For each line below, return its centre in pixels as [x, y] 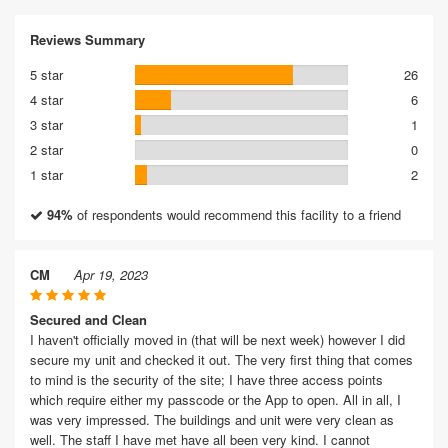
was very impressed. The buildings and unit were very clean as [212, 419]
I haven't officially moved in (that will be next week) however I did [217, 339]
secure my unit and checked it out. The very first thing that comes [221, 359]
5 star [46, 74]
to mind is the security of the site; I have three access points [206, 379]
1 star [46, 174]
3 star [46, 124]
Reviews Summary [87, 39]
